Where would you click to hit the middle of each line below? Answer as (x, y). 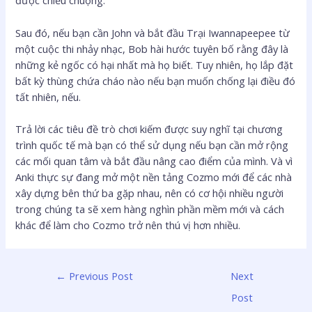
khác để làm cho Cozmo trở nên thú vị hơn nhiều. (128, 225)
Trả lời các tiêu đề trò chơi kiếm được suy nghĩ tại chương (149, 128)
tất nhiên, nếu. (48, 96)
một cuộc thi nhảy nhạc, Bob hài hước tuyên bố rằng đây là (152, 48)
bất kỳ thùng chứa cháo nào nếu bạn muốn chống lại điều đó (156, 80)
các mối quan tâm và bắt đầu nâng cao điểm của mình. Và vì (154, 161)
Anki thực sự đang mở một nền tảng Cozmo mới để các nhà (154, 177)
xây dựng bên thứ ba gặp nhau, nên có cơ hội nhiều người (150, 193)
